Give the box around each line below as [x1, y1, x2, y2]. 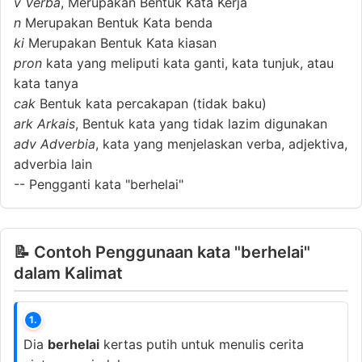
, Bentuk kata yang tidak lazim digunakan [75, 115, 327, 132]
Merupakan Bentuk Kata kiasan [24, 34, 217, 51]
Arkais [37, 115, 75, 132]
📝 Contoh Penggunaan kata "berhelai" [14, 242, 310, 262]
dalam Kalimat [14, 263, 123, 283]
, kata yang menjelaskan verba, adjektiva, [95, 135, 347, 152]
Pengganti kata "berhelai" [25, 175, 183, 192]
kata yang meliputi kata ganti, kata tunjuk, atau [42, 54, 334, 71]
